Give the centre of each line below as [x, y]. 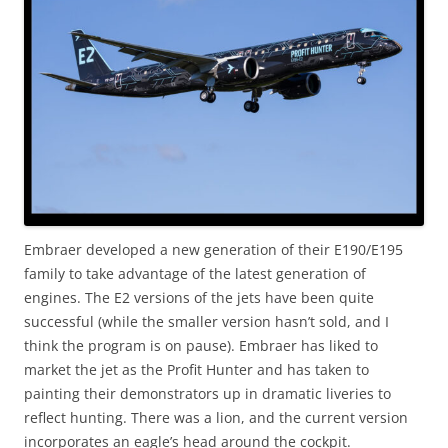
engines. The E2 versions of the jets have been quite [199, 298]
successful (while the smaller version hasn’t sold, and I [206, 322]
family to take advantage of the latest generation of [195, 274]
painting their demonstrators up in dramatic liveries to [207, 394]
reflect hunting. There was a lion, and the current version [216, 418]
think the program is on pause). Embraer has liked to [201, 346]
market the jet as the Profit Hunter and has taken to [196, 370]
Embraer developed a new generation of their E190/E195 [213, 250]
